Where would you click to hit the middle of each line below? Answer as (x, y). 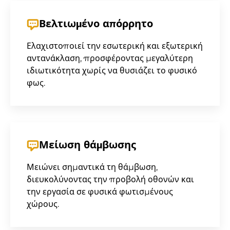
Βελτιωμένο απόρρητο (96, 25)
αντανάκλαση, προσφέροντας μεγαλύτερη (110, 58)
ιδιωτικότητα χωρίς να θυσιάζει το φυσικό (112, 71)
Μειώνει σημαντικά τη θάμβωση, (92, 167)
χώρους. (43, 204)
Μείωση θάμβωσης (88, 146)
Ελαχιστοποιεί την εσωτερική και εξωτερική (115, 46)
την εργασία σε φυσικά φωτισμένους (100, 192)
